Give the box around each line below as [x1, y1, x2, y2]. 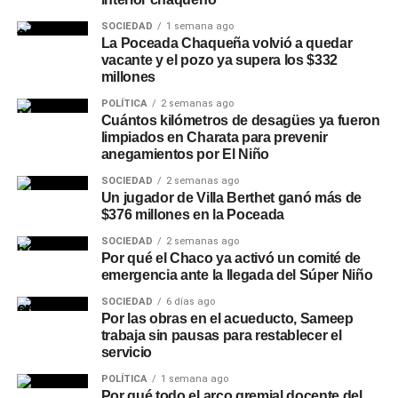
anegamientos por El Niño [100, 147, 269, 162]
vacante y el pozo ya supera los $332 [100, 52, 338, 68]
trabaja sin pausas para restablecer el [100, 328, 342, 343]
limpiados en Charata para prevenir [100, 130, 328, 145]
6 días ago [165, 296, 215, 307]
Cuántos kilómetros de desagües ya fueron [100, 113, 380, 128]
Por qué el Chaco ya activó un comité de [100, 251, 362, 266]
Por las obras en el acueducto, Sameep [100, 311, 354, 326]
